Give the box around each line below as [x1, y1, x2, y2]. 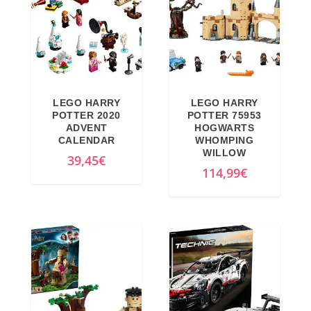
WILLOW [203, 146, 246, 158]
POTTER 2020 [52, 109, 121, 121]
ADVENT [65, 121, 108, 133]
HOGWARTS [194, 121, 255, 133]
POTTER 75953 [187, 109, 262, 121]
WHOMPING [195, 134, 254, 146]
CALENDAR [58, 134, 115, 146]
